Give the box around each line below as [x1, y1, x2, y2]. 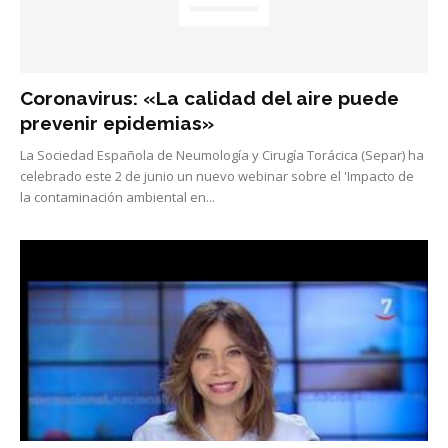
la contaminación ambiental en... [20, 187, 215, 206]
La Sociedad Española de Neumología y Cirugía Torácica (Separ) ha [20, 145, 424, 164]
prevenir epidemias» [20, 111, 214, 134]
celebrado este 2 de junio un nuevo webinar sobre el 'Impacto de [20, 166, 414, 185]
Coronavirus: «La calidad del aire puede [20, 86, 399, 109]
